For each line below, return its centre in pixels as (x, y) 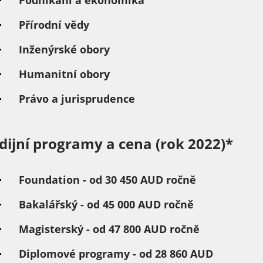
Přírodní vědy (54, 25)
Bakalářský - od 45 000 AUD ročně (107, 204)
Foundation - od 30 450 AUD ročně (108, 180)
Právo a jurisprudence (77, 99)
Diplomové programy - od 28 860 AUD (116, 254)
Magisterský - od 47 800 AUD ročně (109, 229)
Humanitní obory (65, 74)
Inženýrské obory (65, 49)
